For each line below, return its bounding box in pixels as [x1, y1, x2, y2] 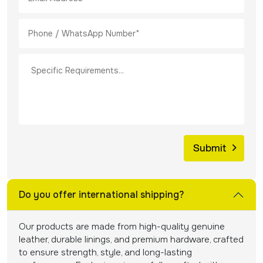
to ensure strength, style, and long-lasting [19, 246, 192, 258]
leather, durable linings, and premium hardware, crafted [19, 233, 244, 245]
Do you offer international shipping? [19, 188, 184, 201]
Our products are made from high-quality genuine [19, 220, 225, 232]
